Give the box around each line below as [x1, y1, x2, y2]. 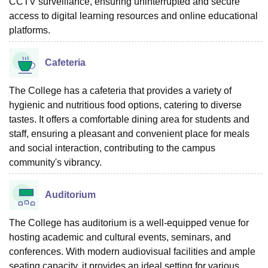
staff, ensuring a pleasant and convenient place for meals [9, 128, 249, 139]
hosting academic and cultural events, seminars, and [9, 232, 231, 242]
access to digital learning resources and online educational [9, 10, 258, 21]
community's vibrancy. [9, 157, 102, 167]
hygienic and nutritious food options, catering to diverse [9, 99, 242, 110]
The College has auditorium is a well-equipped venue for [9, 217, 249, 228]
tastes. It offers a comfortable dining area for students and [9, 114, 249, 124]
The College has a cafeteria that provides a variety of [9, 85, 232, 96]
